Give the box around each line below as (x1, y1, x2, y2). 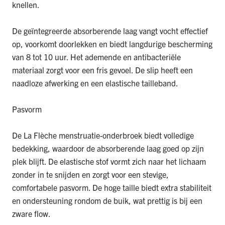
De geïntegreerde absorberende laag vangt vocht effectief (12, 26, 208, 36)
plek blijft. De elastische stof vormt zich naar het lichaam (12, 156, 206, 167)
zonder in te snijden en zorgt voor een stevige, (12, 169, 169, 180)
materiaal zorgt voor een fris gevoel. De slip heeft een (12, 65, 193, 75)
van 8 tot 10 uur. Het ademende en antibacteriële (12, 52, 181, 62)
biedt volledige (142, 130, 194, 141)
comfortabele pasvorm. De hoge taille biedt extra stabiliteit (12, 182, 211, 193)
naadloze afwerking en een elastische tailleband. (12, 78, 178, 88)
